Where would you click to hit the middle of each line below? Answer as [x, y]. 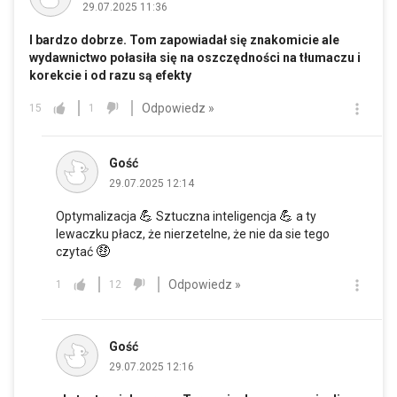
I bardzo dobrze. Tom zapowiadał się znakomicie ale [184, 40]
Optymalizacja [97, 217]
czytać [76, 252]
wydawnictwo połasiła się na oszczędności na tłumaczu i [195, 58]
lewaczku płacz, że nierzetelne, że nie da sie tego [193, 234]
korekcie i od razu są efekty [110, 76]
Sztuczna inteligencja [216, 217]
